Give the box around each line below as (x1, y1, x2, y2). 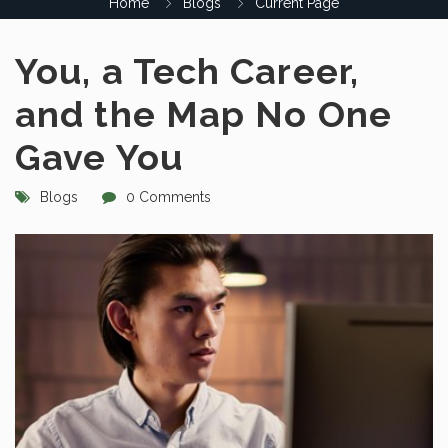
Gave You (15, 136, 183, 178)
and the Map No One (15, 93, 392, 135)
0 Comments (126, 189, 211, 205)
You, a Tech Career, (15, 50, 359, 92)
